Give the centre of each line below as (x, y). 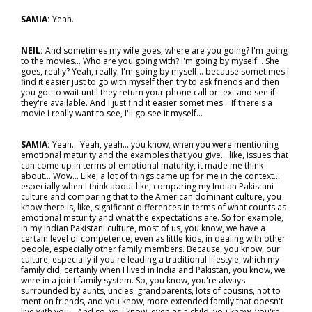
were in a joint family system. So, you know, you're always (133, 280)
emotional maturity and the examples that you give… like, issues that (155, 155)
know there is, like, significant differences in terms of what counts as (154, 207)
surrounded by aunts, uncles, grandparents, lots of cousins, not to (151, 291)
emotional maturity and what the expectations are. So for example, (152, 218)
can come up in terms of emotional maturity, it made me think (142, 165)
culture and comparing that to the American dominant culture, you (151, 197)
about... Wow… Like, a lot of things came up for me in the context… (150, 176)
